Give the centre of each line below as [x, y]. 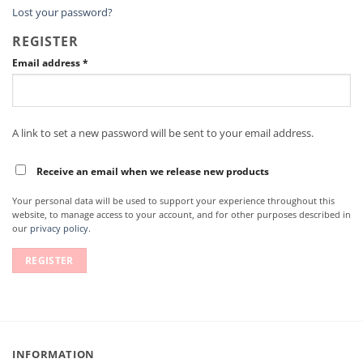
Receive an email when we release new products [153, 172]
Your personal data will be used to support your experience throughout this [173, 200]
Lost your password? [62, 13]
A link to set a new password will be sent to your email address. [163, 132]
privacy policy [59, 228]
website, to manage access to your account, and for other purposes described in [181, 214]
